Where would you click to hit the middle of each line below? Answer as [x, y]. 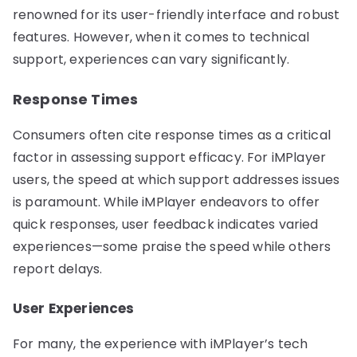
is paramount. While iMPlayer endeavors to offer [167, 202]
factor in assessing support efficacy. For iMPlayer [170, 157]
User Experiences [74, 308]
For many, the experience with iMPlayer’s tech [161, 343]
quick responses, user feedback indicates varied [166, 224]
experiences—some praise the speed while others [172, 246]
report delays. [58, 269]
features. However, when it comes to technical [161, 37]
